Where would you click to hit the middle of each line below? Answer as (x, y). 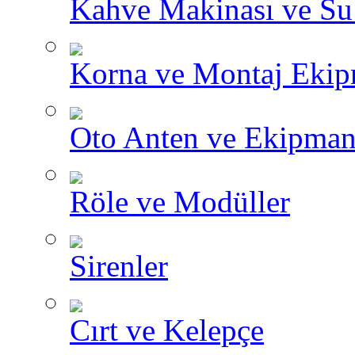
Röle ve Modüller (180, 202)
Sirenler (119, 266)
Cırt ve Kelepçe (167, 330)
